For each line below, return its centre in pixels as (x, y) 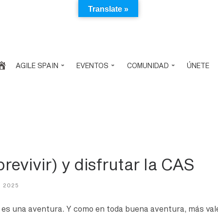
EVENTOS (93, 65)
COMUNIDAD (148, 65)
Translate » (108, 9)
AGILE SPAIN (37, 65)
